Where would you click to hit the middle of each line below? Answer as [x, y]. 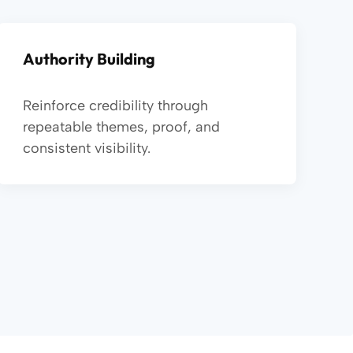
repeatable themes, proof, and [122, 127]
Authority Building [89, 59]
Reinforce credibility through [116, 106]
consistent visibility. [87, 148]
